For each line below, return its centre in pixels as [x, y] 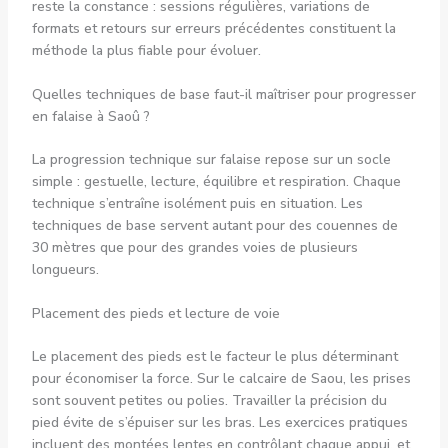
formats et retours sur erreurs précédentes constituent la [213, 28]
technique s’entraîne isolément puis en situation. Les [197, 203]
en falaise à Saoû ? [90, 116]
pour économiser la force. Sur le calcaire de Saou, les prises [221, 379]
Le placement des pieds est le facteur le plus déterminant [214, 357]
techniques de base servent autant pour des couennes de [214, 225]
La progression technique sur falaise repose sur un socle [211, 159]
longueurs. [65, 269]
